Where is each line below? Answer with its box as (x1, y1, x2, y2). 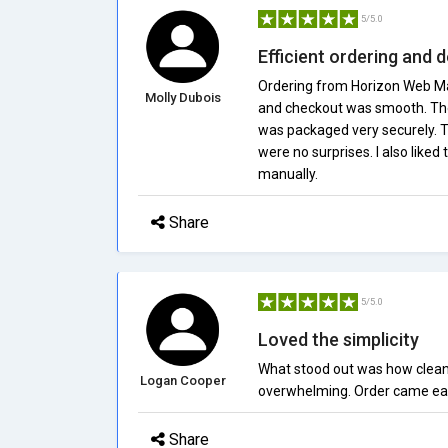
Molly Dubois (144, 90, 221, 105)
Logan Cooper (139, 373, 226, 388)
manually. (257, 166, 318, 182)
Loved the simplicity (257, 329, 419, 350)
